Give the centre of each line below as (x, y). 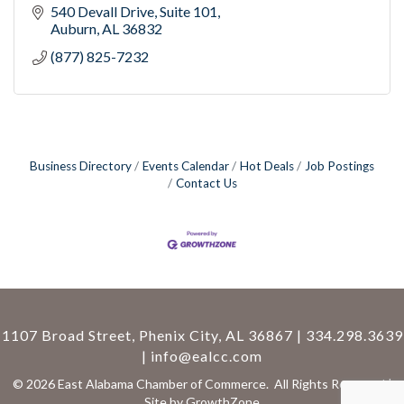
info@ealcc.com (207, 356)
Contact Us (206, 184)
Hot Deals (267, 166)
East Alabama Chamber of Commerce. (163, 384)
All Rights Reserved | (331, 384)
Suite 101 (188, 12)
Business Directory (81, 166)
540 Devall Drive (102, 12)
